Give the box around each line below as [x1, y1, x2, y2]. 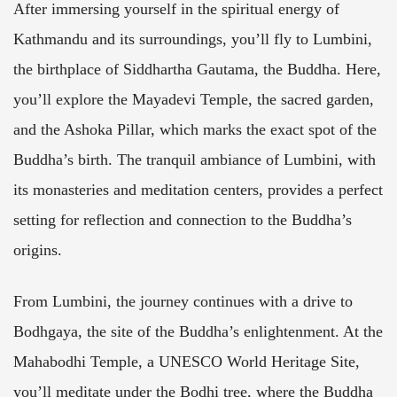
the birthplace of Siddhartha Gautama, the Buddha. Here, [13, 60, 381, 79]
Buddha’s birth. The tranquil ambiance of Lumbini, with [13, 151, 376, 169]
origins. [13, 241, 62, 260]
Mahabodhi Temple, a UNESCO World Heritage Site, [13, 353, 360, 371]
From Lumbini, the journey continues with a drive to [13, 292, 353, 311]
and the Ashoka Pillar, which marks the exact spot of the [13, 121, 377, 139]
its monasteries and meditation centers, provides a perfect [13, 181, 383, 199]
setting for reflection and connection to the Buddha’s [13, 211, 352, 230]
